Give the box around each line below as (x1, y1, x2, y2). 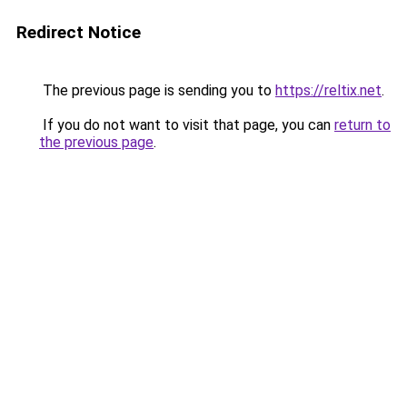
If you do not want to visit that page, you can (39, 116, 334, 134)
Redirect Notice (16, 22, 141, 43)
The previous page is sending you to (39, 82, 275, 99)
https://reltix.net (275, 82, 382, 99)
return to (334, 116, 391, 134)
